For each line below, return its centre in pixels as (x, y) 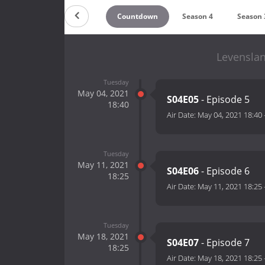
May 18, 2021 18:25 (230, 258)
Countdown (137, 16)
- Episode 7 (224, 243)
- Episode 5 (224, 100)
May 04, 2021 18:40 (230, 115)
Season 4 (198, 16)
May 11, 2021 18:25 (230, 187)
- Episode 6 (224, 171)
